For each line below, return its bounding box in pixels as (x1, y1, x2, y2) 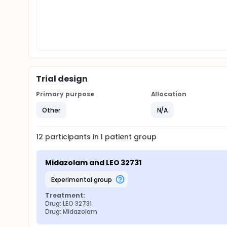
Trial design (36, 73, 88, 85)
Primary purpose (36, 90, 94, 98)
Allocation (150, 90, 187, 98)
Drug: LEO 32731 (45, 199, 92, 208)
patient (103, 132, 132, 142)
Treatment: (45, 191, 85, 200)
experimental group (54, 175, 112, 184)
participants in (45, 132, 101, 142)
